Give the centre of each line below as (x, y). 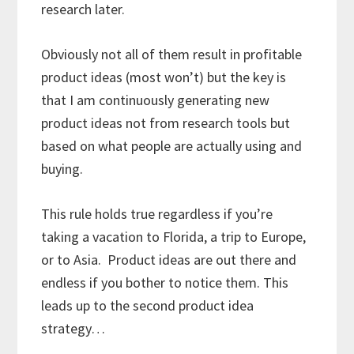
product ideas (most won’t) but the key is (164, 77)
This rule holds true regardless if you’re (157, 213)
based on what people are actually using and (172, 145)
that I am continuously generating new (156, 100)
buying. (62, 168)
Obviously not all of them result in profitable (172, 54)
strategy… (73, 328)
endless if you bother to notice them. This (165, 282)
